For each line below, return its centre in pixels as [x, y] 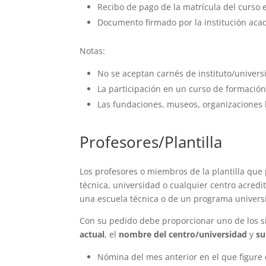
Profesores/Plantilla [151, 142]
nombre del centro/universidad [183, 234]
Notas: [93, 51]
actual [92, 234]
